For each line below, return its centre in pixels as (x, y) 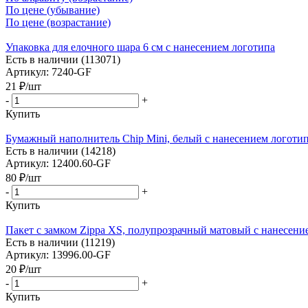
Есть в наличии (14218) (60, 151)
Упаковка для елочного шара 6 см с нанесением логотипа (140, 47)
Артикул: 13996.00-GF (58, 254)
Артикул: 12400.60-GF (58, 163)
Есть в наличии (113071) (63, 59)
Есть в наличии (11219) (60, 242)
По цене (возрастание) (58, 22)
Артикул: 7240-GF (48, 71)
